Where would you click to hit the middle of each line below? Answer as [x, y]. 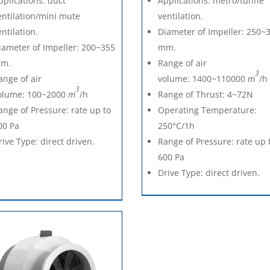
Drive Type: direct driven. [209, 172]
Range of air [183, 63]
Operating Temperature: [208, 110]
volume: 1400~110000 [203, 78]
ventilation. [181, 16]
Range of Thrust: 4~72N [206, 94]
